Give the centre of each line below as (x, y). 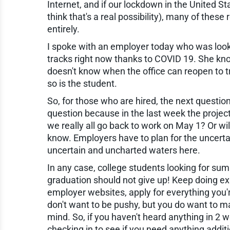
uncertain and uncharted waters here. (124, 150)
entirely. (63, 29)
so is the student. (82, 83)
